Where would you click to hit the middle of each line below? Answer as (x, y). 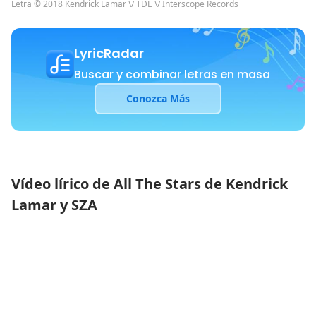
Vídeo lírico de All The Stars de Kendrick (150, 184)
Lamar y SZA (54, 205)
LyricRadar (109, 53)
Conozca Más (158, 98)
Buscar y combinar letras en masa (172, 74)
